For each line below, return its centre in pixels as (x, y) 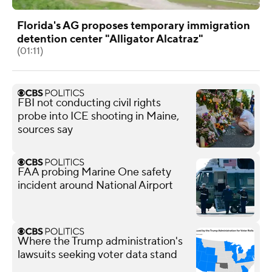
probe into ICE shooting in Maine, (98, 116)
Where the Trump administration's (100, 241)
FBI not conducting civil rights (89, 103)
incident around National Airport (95, 185)
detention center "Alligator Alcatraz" (110, 39)
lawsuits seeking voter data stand (97, 254)
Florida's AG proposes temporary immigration (134, 25)
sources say (45, 129)
